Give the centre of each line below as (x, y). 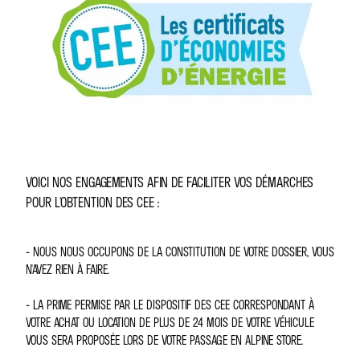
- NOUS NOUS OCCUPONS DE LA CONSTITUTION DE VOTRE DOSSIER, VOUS (180, 252)
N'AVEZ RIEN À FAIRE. (67, 269)
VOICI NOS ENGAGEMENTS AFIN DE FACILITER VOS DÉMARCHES (170, 182)
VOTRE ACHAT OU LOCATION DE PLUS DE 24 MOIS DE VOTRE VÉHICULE (170, 322)
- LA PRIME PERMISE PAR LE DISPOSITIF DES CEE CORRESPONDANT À (170, 305)
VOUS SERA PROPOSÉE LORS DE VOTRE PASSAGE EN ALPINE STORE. (164, 340)
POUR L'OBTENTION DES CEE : (92, 202)
